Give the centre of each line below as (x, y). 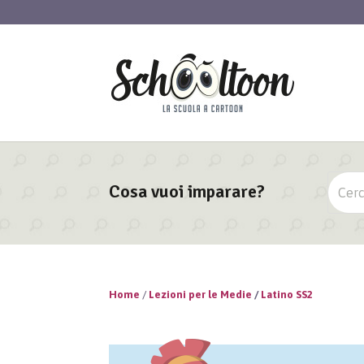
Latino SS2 (287, 295)
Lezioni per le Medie (201, 295)
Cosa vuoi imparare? (187, 191)
